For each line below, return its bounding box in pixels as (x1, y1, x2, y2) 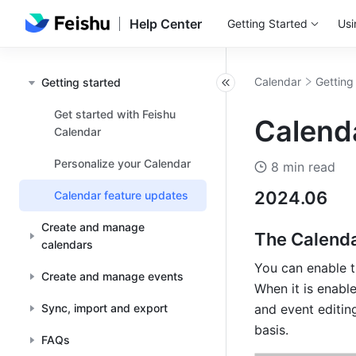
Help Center (129, 16, 202, 32)
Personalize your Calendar (54, 157, 191, 170)
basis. (254, 322, 288, 338)
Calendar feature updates (54, 188, 188, 202)
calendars (41, 238, 93, 251)
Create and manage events (41, 269, 184, 283)
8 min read (271, 159, 335, 175)
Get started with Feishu (54, 107, 176, 121)
